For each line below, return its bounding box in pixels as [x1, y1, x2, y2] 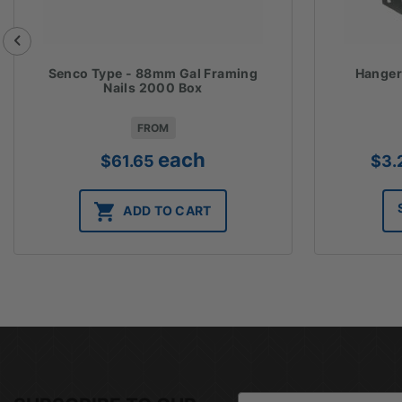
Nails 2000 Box [103, 79, 203, 95]
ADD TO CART [123, 202, 212, 218]
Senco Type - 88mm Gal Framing [48, 65, 258, 81]
